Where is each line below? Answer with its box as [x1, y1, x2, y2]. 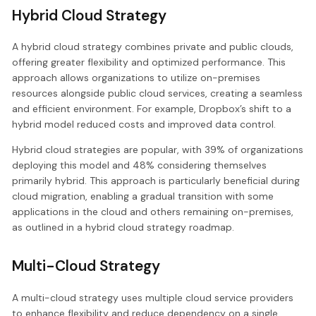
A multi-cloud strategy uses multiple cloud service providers [12, 291, 294, 305]
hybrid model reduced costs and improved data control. [12, 118, 276, 131]
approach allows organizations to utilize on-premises [12, 71, 261, 85]
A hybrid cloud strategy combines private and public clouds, [12, 40, 294, 54]
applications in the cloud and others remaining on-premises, [12, 205, 294, 219]
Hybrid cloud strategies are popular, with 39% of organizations [12, 143, 304, 157]
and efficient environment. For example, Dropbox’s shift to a [12, 102, 292, 116]
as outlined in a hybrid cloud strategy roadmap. [12, 221, 235, 234]
